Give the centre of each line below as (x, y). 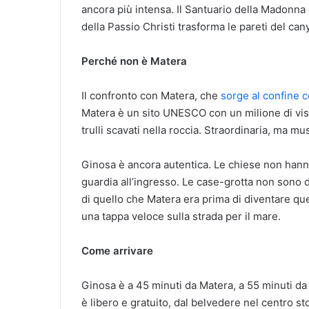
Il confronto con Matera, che (151, 96)
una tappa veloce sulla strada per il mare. (181, 217)
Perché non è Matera (134, 61)
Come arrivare (117, 251)
